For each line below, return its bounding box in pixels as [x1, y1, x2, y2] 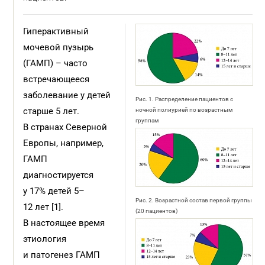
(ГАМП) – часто [23, 58, 88, 69]
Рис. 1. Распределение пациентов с [135, 96, 233, 102]
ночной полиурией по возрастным [135, 106, 232, 113]
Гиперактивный [23, 26, 89, 37]
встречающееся [23, 74, 90, 85]
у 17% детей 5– [23, 186, 85, 196]
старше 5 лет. [23, 106, 80, 117]
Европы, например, [23, 138, 104, 148]
